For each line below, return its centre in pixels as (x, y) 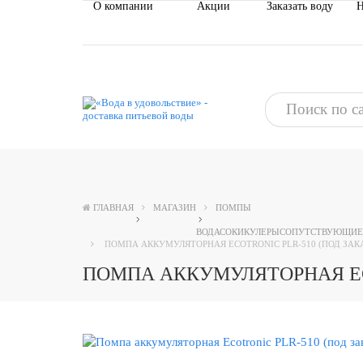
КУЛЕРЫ (262, 232)
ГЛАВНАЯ (113, 207)
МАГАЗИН (175, 207)
